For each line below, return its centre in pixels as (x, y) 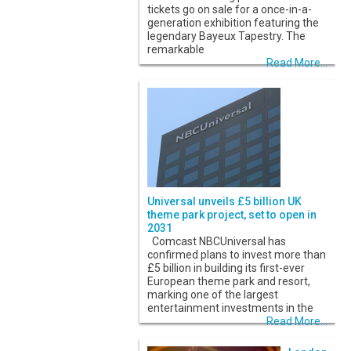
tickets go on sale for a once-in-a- (230, 10)
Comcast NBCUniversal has (217, 242)
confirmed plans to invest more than (237, 255)
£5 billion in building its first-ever (226, 268)
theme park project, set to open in (232, 215)
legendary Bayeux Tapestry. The (226, 36)
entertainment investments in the (230, 308)
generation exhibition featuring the (233, 23)
